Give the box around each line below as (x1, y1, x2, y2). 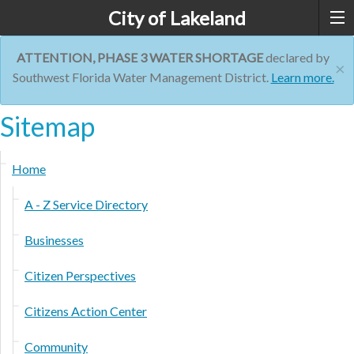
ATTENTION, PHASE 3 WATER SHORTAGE (17, 50, 263, 65)
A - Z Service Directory (24, 196, 148, 212)
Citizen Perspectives (24, 267, 136, 283)
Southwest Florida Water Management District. (12, 70, 271, 85)
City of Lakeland (108, 6, 246, 29)
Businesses (24, 232, 84, 247)
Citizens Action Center (24, 303, 147, 318)
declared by (263, 50, 330, 65)
